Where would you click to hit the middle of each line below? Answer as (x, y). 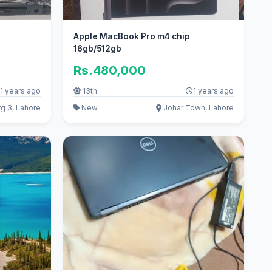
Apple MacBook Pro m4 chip (132, 37)
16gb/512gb (98, 49)
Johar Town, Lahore (198, 108)
